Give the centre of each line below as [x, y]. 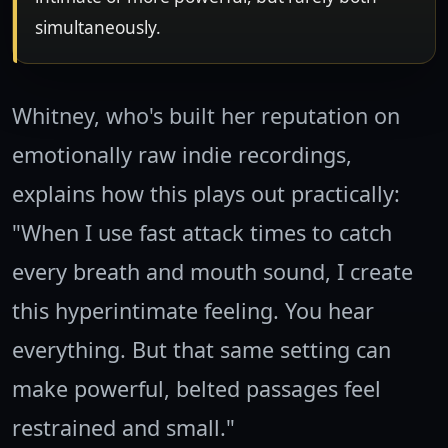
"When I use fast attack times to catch [202, 233]
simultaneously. [97, 28]
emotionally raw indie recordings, [182, 155]
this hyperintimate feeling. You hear [193, 311]
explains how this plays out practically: [206, 194]
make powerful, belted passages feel [196, 389]
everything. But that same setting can [201, 350]
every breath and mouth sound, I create [212, 272]
